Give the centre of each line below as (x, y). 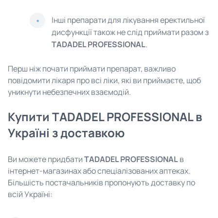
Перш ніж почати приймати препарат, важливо (92, 69)
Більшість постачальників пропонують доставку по (101, 182)
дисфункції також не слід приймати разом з (130, 32)
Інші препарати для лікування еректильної (128, 20)
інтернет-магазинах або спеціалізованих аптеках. (99, 171)
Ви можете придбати (46, 159)
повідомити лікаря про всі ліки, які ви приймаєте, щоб (104, 80)
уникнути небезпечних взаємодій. (69, 92)
